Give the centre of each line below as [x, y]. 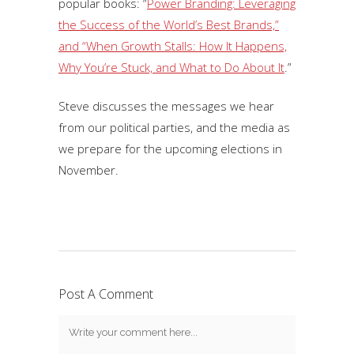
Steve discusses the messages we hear [166, 106]
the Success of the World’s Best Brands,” [169, 24]
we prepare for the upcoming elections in [170, 149]
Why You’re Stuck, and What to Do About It [171, 67]
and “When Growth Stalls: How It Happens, [173, 46]
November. [88, 170]
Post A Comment [106, 294]
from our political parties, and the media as [174, 127]
